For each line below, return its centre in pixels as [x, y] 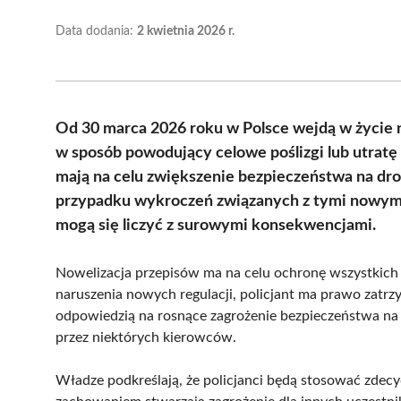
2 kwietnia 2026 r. [186, 31]
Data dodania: [96, 31]
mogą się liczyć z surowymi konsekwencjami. [216, 225]
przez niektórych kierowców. [146, 337]
